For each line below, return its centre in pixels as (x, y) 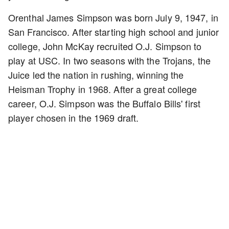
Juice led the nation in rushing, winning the (96, 75)
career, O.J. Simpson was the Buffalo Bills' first (104, 103)
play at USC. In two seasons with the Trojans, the (109, 60)
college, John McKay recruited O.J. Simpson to (105, 46)
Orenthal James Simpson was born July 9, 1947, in (113, 17)
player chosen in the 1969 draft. (74, 118)
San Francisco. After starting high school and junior (114, 32)
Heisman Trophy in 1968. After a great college (103, 89)
